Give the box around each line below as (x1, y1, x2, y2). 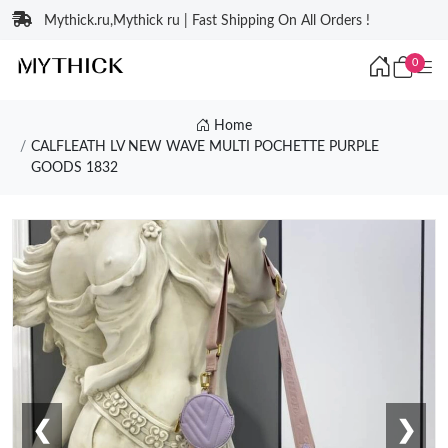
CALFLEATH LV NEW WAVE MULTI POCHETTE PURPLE (30, 140, 379, 154)
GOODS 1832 (30, 161, 118, 175)
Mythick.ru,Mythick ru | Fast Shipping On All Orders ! (44, 14, 370, 28)
